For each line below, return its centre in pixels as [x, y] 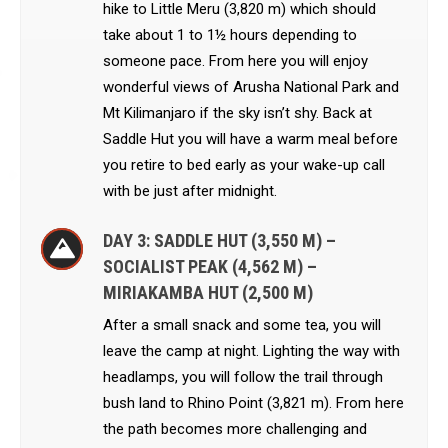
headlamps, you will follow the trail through [243, 377]
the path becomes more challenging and [235, 429]
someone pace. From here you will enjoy [235, 61]
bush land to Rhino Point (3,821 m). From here [253, 403]
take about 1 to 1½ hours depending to [230, 35]
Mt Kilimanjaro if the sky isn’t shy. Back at [237, 113]
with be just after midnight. [190, 191]
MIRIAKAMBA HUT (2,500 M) [208, 292]
